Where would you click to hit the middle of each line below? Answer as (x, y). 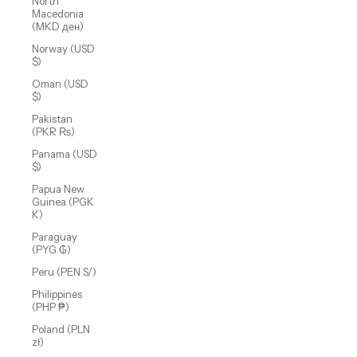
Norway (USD (63, 49)
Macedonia (58, 14)
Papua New (58, 189)
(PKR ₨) (53, 132)
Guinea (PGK (63, 202)
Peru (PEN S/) (64, 272)
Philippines (57, 294)
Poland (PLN (61, 330)
